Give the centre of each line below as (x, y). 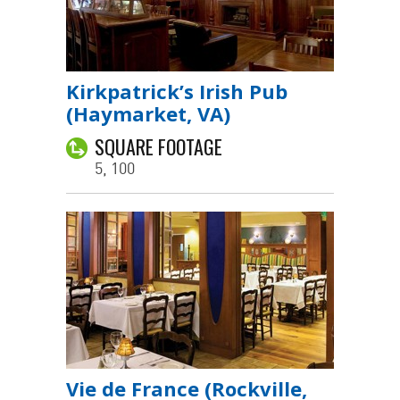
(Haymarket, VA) (148, 113)
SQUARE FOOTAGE (158, 146)
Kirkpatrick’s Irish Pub (177, 91)
